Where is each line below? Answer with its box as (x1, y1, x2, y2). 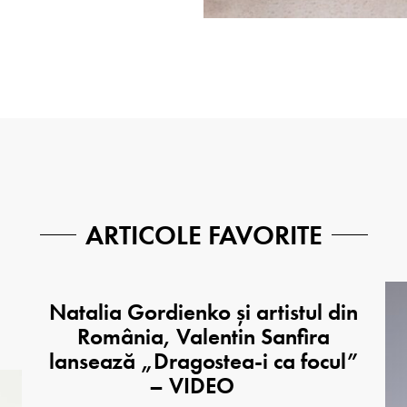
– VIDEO (148, 371, 234, 400)
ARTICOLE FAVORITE (84, 217, 323, 252)
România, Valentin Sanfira (77, 322, 330, 351)
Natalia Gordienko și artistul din (49, 297, 358, 326)
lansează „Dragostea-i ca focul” (49, 346, 358, 375)
